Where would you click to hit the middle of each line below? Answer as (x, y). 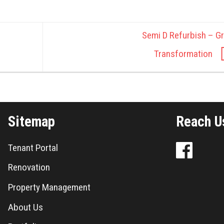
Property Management (49, 187)
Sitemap (31, 122)
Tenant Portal (33, 147)
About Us (25, 207)
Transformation (184, 54)
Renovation (29, 167)
